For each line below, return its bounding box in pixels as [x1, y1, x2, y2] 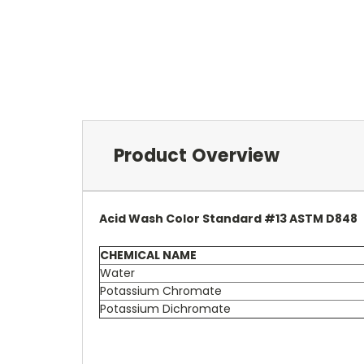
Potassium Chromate [100, 282, 225, 299]
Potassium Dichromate [100, 300, 234, 317]
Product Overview [113, 142, 279, 168]
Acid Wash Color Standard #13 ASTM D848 [99, 210, 357, 227]
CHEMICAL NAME [100, 246, 197, 263]
